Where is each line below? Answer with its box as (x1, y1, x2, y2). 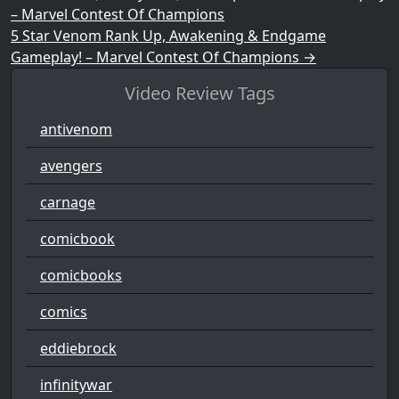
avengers (40, 155, 102, 175)
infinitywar (40, 374, 112, 395)
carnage (40, 191, 95, 212)
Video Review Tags (124, 80, 275, 105)
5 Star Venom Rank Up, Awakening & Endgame (11, 25, 326, 45)
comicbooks (40, 265, 122, 285)
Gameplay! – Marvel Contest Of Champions (11, 46, 303, 67)
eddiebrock (40, 338, 117, 358)
